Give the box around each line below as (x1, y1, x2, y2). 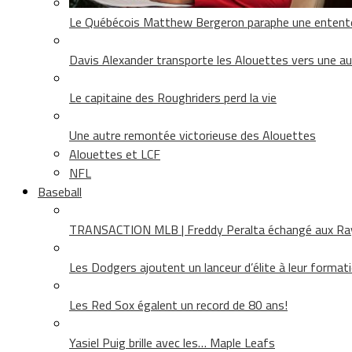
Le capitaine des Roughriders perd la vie (69, 87, 277, 107)
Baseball (38, 181, 82, 201)
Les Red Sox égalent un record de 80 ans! (69, 295, 288, 314)
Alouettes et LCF (69, 144, 160, 163)
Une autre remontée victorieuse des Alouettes (69, 125, 316, 145)
